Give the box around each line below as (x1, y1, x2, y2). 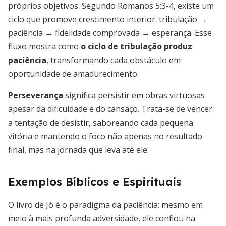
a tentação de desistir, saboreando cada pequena (8, 117, 193, 128)
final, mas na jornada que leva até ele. (8, 144, 149, 155)
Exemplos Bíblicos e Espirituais (8, 175, 182, 189)
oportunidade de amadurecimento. (8, 68, 139, 79)
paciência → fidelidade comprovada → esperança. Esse (8, 27, 212, 38)
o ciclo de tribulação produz (81, 41, 192, 52)
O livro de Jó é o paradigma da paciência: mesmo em (8, 199, 203, 210)
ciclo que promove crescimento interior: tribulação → (8, 14, 207, 25)
